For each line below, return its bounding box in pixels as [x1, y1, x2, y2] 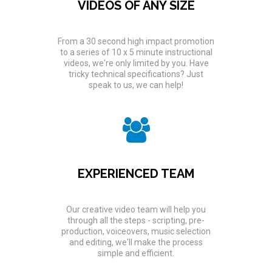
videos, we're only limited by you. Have [63, 58, 209, 68]
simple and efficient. [98, 248, 174, 258]
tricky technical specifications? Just [69, 69, 203, 79]
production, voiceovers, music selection [61, 226, 211, 236]
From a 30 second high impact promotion [58, 36, 214, 46]
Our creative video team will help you [66, 204, 206, 214]
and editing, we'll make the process [69, 237, 203, 247]
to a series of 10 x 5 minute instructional [59, 47, 212, 57]
